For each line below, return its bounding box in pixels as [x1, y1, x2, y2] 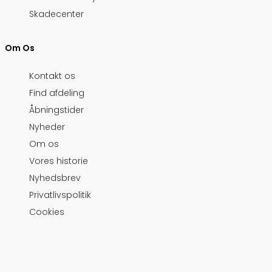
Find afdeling [29, 87, 84, 100]
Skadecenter [29, 8, 84, 21]
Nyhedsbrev [29, 172, 81, 185]
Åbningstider [29, 104, 84, 117]
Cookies [29, 206, 64, 219]
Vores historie [29, 155, 88, 168]
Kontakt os [29, 70, 75, 83]
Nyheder [29, 121, 65, 134]
